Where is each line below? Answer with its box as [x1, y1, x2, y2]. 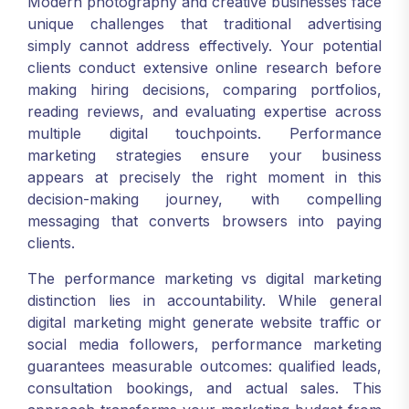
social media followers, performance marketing [27, 335, 382, 353]
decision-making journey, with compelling [27, 190, 382, 208]
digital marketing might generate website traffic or [27, 313, 382, 331]
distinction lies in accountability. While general [27, 291, 382, 309]
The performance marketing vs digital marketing [27, 269, 382, 288]
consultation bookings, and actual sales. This [27, 379, 382, 397]
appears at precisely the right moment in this [27, 168, 382, 186]
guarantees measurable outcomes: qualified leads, [27, 357, 382, 375]
